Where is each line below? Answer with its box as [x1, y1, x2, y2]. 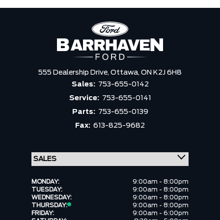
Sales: [71, 81, 97, 88]
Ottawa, [110, 69, 141, 76]
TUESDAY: [31, 187, 62, 192]
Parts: [72, 109, 97, 115]
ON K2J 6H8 [141, 69, 182, 76]
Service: [69, 95, 101, 102]
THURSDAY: [31, 202, 67, 208]
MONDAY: [31, 179, 59, 185]
